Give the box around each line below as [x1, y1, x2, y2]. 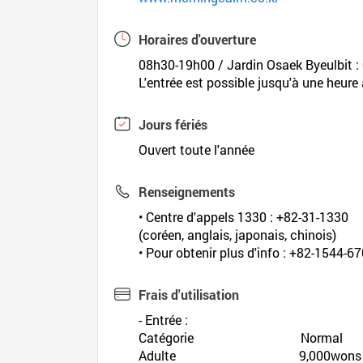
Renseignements [139, 183, 236, 200]
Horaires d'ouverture [139, 31, 257, 48]
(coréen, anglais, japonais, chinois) [139, 226, 337, 243]
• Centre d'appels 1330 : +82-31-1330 [139, 208, 349, 225]
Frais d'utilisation [139, 286, 240, 303]
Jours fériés [139, 116, 208, 133]
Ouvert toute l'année [139, 141, 255, 158]
